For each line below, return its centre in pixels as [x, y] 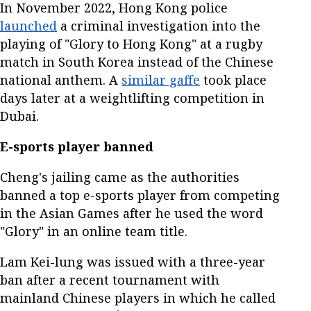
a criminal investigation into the [159, 26]
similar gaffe [161, 80]
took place [233, 80]
